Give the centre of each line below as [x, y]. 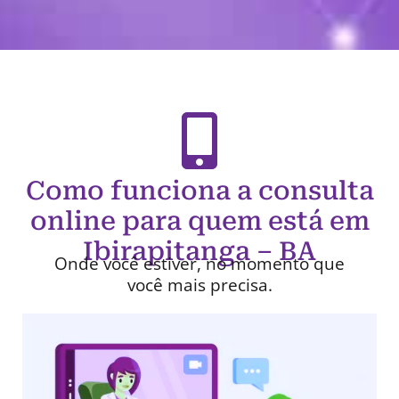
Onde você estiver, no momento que [199, 264]
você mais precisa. [199, 285]
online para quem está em [199, 221]
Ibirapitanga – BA [199, 252]
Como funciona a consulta [199, 191]
